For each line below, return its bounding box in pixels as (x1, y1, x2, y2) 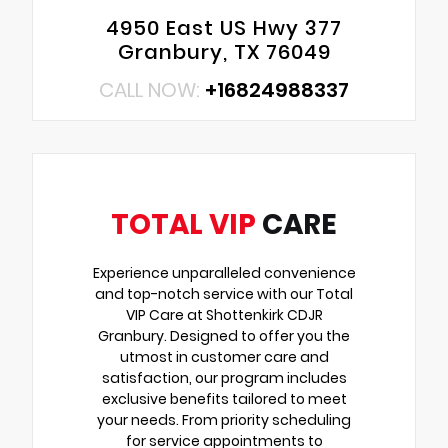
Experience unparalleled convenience (92, 262, 356, 283)
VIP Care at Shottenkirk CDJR (125, 304, 323, 325)
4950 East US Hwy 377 (106, 13, 342, 42)
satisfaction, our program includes (101, 367, 347, 388)
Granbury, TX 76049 (117, 37, 331, 66)
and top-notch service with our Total (95, 283, 353, 304)
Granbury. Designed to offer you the (98, 325, 350, 346)
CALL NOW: (99, 75, 205, 104)
